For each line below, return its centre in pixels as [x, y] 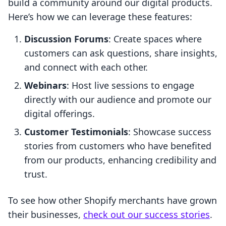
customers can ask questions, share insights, [121, 53]
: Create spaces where [155, 39]
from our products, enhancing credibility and [120, 160]
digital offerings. [60, 114]
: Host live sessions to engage [130, 86]
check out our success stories [147, 215]
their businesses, [46, 215]
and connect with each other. [86, 67]
